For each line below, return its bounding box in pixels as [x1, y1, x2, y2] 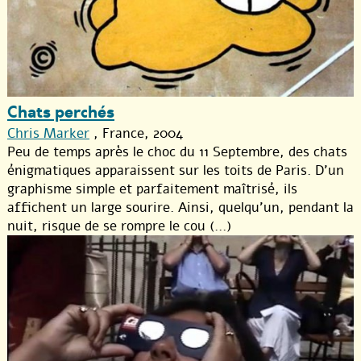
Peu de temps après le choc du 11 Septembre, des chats [7, 142, 347, 161]
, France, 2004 [89, 123, 183, 143]
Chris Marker [7, 123, 89, 143]
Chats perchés [7, 100, 114, 124]
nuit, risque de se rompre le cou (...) [7, 216, 231, 235]
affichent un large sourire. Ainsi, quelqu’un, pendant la [7, 197, 354, 217]
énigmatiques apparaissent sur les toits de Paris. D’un [7, 160, 344, 180]
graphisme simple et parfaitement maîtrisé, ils [7, 179, 297, 198]
